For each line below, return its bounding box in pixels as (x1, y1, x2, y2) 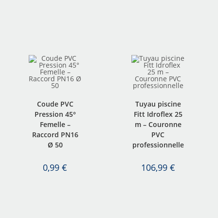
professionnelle (132, 140, 184, 149)
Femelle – (39, 119, 71, 129)
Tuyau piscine (135, 99, 181, 109)
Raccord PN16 (32, 129, 78, 139)
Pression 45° (34, 109, 76, 119)
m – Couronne (134, 119, 182, 129)
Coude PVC (36, 99, 73, 109)
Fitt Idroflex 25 (133, 109, 182, 119)
